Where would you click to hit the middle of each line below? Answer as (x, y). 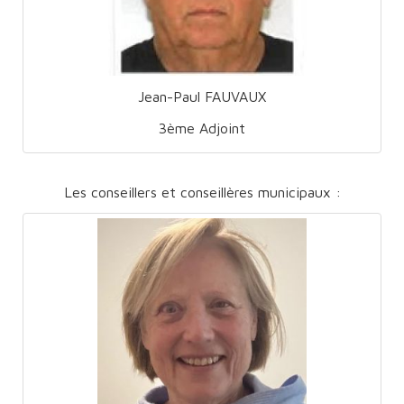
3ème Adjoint (202, 128)
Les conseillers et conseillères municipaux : (202, 192)
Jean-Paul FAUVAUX (202, 96)
